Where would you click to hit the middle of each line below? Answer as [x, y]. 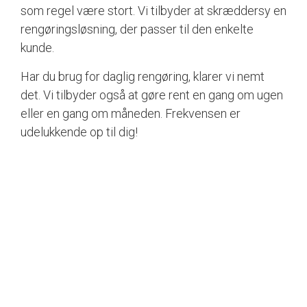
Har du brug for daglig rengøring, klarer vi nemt [143, 76]
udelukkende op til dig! [79, 132]
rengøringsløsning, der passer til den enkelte [137, 29]
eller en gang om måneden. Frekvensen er [131, 113]
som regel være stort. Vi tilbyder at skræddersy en [153, 11]
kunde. [37, 48]
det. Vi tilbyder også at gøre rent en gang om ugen [152, 95]
